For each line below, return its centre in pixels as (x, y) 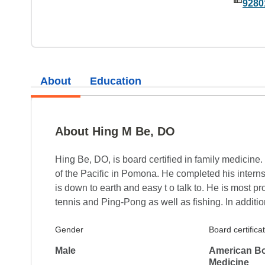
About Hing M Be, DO (115, 131)
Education (116, 81)
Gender (69, 230)
